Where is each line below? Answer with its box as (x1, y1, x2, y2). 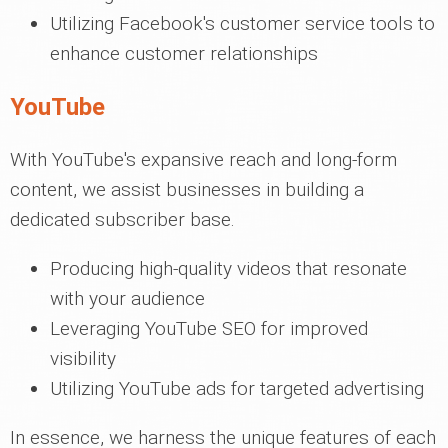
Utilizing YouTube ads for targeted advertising (50, 377, 424, 400)
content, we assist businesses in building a (10, 178, 364, 201)
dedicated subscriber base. (10, 208, 235, 231)
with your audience (50, 287, 205, 310)
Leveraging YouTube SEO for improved (50, 317, 368, 340)
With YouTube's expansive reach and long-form (10, 148, 397, 171)
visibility (50, 347, 116, 370)
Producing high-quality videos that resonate (50, 257, 407, 280)
